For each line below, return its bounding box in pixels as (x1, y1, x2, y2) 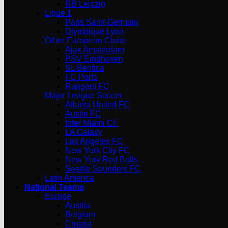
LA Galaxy (65, 128, 102, 136)
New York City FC (65, 146, 130, 155)
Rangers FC (65, 82, 109, 91)
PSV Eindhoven (65, 54, 123, 63)
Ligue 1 (45, 9, 72, 17)
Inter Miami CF (65, 119, 118, 127)
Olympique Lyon (65, 27, 124, 36)
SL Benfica (65, 64, 104, 72)
